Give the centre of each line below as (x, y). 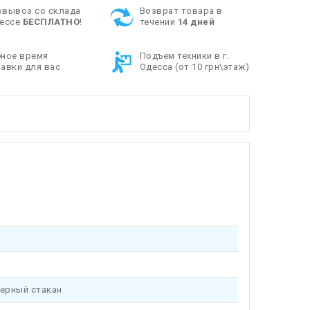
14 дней (196, 22)
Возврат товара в (181, 11)
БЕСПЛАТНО (51, 22)
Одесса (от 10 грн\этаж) (194, 67)
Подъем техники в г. (184, 56)
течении (158, 22)
